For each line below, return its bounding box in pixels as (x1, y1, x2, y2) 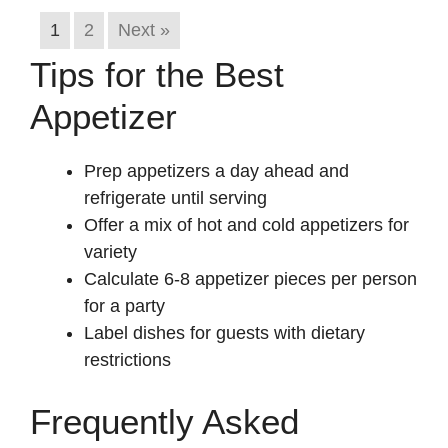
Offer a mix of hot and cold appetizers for (84, 214, 409, 235)
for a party (84, 295, 165, 316)
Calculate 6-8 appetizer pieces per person (84, 268, 417, 289)
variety (84, 241, 137, 262)
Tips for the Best (30, 54, 284, 94)
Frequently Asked (30, 401, 299, 441)
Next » (118, 19, 170, 40)
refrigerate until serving (84, 187, 267, 208)
